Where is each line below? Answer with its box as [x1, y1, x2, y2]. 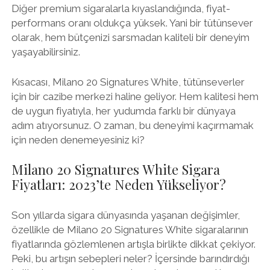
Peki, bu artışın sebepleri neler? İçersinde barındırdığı [11, 252, 250, 265]
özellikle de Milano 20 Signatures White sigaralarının [11, 223, 248, 236]
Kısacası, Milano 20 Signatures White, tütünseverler [11, 75, 245, 88]
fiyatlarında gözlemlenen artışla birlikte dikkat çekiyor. [11, 237, 256, 250]
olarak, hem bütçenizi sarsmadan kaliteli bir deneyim [11, 31, 250, 43]
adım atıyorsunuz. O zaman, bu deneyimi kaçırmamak [11, 119, 254, 131]
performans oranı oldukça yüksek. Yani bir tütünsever [11, 17, 253, 29]
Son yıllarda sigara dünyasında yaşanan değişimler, [11, 209, 240, 221]
